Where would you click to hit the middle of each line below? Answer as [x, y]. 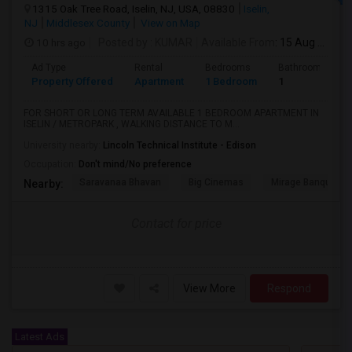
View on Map [169, 23]
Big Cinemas [216, 182]
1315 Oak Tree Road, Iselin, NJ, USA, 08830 [134, 9]
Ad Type [49, 68]
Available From [238, 42]
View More [209, 288]
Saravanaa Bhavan [120, 182]
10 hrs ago [60, 42]
